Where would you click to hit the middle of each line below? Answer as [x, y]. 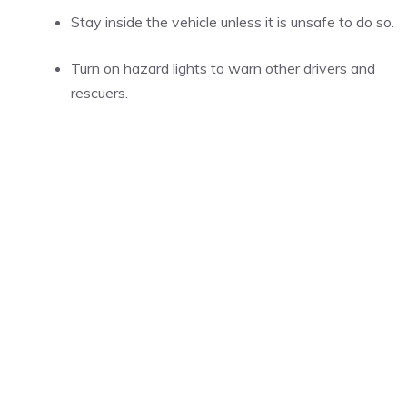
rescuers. [99, 93]
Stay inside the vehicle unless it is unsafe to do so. [233, 22]
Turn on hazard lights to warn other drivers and [223, 68]
